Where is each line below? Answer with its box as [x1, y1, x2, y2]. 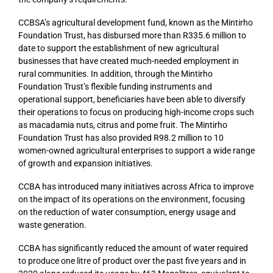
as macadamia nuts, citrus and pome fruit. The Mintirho [18, 120, 227, 130]
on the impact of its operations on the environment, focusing [18, 194, 245, 204]
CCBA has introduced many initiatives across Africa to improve [18, 181, 253, 191]
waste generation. [18, 219, 87, 230]
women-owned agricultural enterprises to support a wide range [18, 146, 255, 156]
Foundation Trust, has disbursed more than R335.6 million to [18, 30, 246, 41]
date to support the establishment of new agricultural [18, 43, 219, 54]
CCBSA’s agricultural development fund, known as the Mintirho [18, 18, 253, 28]
